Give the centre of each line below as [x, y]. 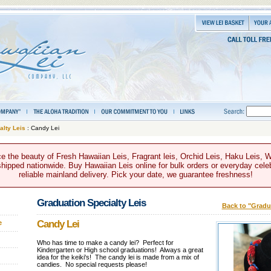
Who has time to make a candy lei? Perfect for [105, 242]
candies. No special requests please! [92, 264]
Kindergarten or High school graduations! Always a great [120, 250]
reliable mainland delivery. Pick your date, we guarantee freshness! [135, 175]
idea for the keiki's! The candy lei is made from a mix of [118, 257]
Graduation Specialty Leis [91, 203]
